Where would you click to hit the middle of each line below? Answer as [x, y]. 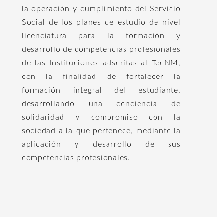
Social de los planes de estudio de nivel [101, 22]
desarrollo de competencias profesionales [101, 49]
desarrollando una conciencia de [101, 104]
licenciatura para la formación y [101, 36]
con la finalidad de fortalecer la [101, 77]
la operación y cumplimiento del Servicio [101, 9]
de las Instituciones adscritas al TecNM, [101, 63]
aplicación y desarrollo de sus [101, 144]
